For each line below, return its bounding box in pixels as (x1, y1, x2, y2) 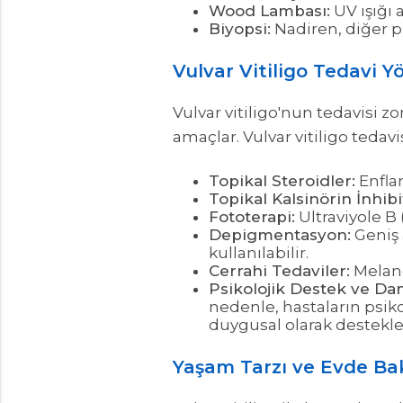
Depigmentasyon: (209, 225, 351, 244)
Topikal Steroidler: (209, 171, 355, 190)
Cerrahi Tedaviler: (209, 261, 350, 280)
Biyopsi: (209, 19, 271, 38)
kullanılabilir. (209, 243, 309, 262)
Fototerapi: (209, 207, 295, 226)
